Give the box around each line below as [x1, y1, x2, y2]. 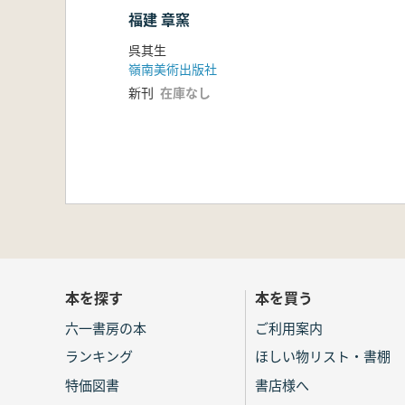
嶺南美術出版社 [128, 60, 217, 79]
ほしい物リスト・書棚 [255, 346, 391, 366]
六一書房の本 [65, 317, 146, 337]
